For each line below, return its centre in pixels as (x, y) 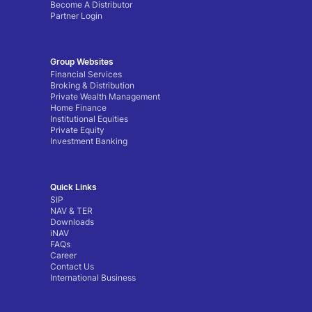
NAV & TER (71, 211)
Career (63, 256)
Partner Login (76, 16)
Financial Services (86, 75)
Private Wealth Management (105, 97)
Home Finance (78, 108)
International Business (93, 278)
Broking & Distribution (92, 86)
